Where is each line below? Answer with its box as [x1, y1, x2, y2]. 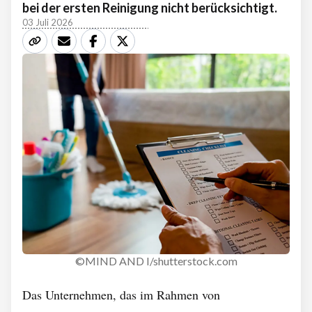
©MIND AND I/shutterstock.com [75, 254, 237, 267]
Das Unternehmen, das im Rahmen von [22, 286, 220, 303]
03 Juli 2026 [22, 17, 73, 28]
